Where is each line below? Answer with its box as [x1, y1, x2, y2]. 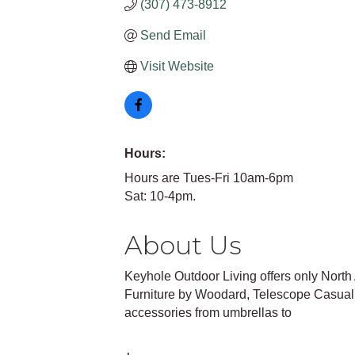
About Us [124, 230, 242, 261]
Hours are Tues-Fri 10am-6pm [124, 171, 293, 185]
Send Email [140, 29, 206, 42]
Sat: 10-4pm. [124, 189, 196, 203]
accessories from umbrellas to [124, 306, 292, 319]
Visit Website [140, 59, 214, 73]
